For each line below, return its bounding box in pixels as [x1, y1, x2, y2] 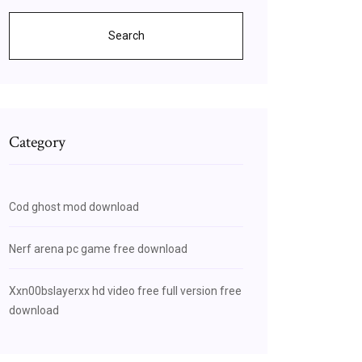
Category [9, 132, 65, 153]
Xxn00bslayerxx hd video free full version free [9, 284, 242, 297]
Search [107, 29, 145, 42]
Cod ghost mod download [9, 200, 139, 213]
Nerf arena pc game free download [9, 242, 187, 255]
